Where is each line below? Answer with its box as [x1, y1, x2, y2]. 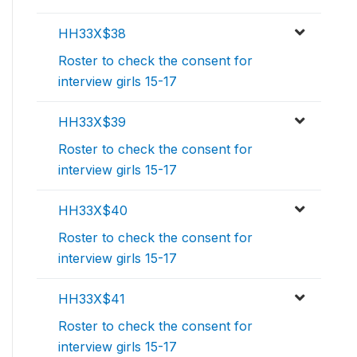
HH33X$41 [58, 291, 125, 308]
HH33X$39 [58, 114, 126, 131]
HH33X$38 [58, 25, 126, 42]
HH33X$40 [58, 202, 127, 219]
